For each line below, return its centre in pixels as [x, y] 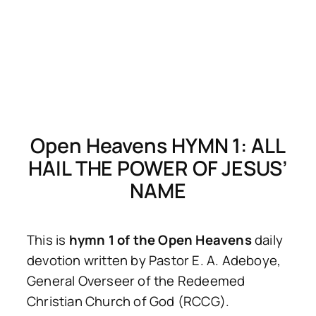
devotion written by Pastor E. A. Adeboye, [154, 260]
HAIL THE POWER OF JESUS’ [158, 168]
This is [48, 239]
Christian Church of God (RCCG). [128, 301]
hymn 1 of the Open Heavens [160, 239]
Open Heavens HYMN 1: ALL [158, 145]
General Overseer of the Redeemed [136, 280]
